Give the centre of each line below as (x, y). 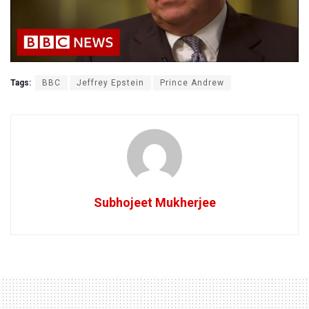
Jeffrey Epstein (110, 83)
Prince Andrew (192, 83)
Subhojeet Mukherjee (154, 203)
